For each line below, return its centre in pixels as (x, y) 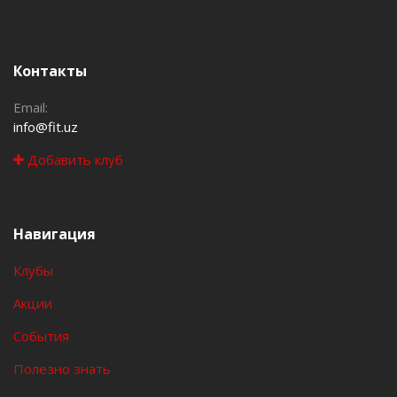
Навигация (54, 234)
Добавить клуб (74, 160)
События (41, 336)
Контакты (50, 71)
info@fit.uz (46, 127)
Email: (31, 107)
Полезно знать (62, 369)
